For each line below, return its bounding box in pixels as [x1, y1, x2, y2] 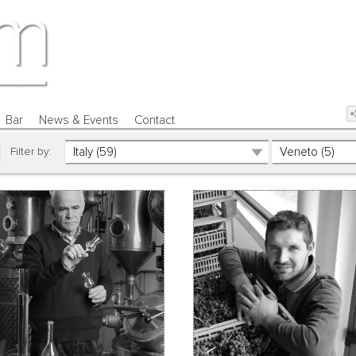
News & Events [38, 114, 118, 126]
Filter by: [3, 146, 52, 158]
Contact [134, 114, 176, 126]
